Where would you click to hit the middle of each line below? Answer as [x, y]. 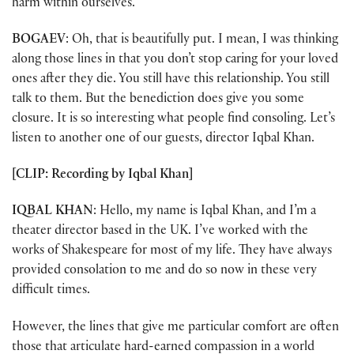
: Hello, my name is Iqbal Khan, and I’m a [205, 213]
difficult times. [51, 292]
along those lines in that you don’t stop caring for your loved [175, 60]
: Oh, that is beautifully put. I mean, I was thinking [202, 40]
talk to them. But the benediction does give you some [158, 100]
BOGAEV [39, 40]
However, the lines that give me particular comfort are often [175, 328]
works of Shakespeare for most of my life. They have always [172, 252]
